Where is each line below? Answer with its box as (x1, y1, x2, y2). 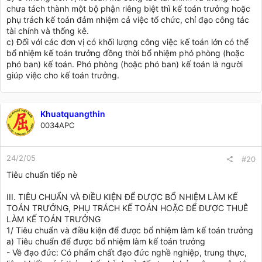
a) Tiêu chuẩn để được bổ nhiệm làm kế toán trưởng (6, 236, 205, 246)
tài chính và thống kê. (6, 25, 89, 36)
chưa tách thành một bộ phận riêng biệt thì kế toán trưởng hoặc (6, 3, 250, 13)
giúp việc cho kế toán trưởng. (6, 70, 119, 80)
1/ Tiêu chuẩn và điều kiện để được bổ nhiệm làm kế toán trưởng (6, 225, 253, 235)
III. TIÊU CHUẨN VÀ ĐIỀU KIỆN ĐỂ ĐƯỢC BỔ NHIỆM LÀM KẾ (6, 191, 237, 202)
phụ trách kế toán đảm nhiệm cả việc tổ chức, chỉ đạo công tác (6, 14, 249, 25)
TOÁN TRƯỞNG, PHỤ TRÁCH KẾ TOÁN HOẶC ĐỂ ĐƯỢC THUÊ (6, 202, 248, 213)
